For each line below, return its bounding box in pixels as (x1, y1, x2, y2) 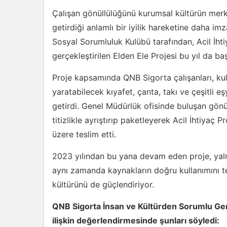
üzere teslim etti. (52, 129, 116, 139)
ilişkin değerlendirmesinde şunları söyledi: (52, 215, 219, 225)
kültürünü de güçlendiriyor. (52, 179, 154, 190)
